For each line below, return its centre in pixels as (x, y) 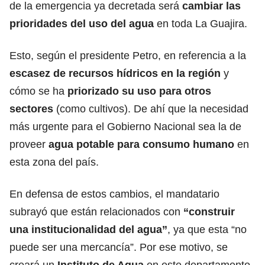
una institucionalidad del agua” (88, 229)
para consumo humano (174, 144)
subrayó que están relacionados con (96, 211)
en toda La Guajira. (201, 23)
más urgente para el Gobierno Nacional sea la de (125, 126)
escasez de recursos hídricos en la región (115, 73)
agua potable (81, 144)
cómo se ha (38, 91)
